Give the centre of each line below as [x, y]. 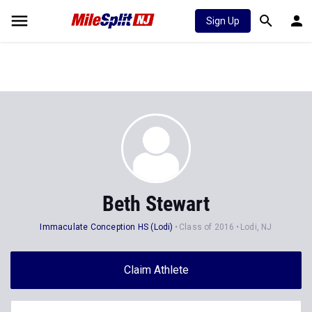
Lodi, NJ [256, 227]
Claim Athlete [156, 270]
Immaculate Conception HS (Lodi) [107, 227]
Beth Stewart [156, 204]
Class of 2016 [206, 227]
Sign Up [223, 21]
